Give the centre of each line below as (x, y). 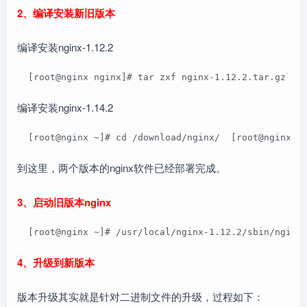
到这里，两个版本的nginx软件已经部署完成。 (122, 168)
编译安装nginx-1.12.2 (65, 47)
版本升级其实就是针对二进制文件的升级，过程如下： (140, 296)
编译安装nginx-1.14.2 (65, 107)
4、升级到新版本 (56, 262)
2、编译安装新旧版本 (66, 13)
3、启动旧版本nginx (64, 202)
